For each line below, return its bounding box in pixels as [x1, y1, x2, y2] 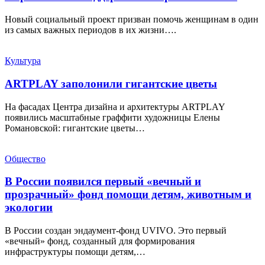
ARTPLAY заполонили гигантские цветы [5, 77, 217, 90]
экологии [5, 201, 53, 214]
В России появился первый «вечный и [5, 175, 201, 188]
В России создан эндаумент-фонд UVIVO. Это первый [5, 225, 227, 236]
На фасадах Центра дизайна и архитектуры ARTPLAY [5, 101, 225, 112]
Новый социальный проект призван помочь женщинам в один [5, 14, 258, 25]
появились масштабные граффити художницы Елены [5, 112, 220, 122]
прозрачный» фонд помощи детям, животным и [5, 188, 251, 201]
